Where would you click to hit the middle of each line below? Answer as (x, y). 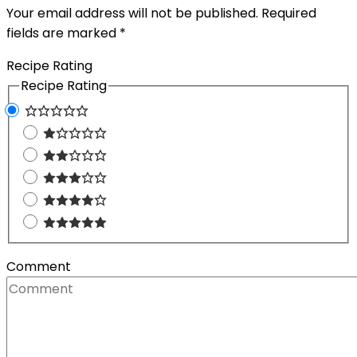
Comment (39, 266)
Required (287, 14)
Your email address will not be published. (132, 14)
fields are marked (63, 33)
